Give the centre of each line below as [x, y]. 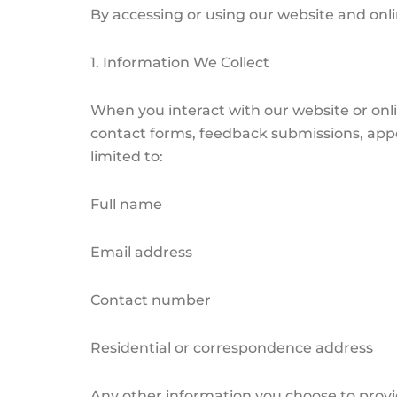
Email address [141, 252]
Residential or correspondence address [232, 347]
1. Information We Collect [180, 62]
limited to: [127, 156]
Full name [126, 204]
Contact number [151, 300]
